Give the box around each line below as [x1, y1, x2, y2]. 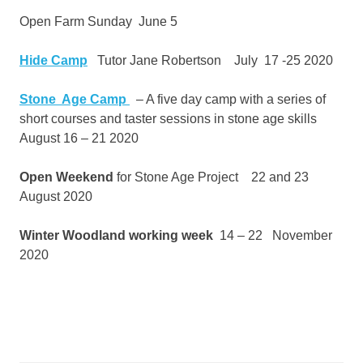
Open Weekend [19, 169, 113, 184]
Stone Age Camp [19, 92, 126, 106]
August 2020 [19, 189, 92, 203]
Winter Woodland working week [19, 228, 213, 242]
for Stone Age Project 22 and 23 [113, 169, 309, 184]
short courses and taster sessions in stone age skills [19, 111, 323, 126]
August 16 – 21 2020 [19, 130, 139, 145]
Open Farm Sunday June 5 [19, 14, 181, 28]
